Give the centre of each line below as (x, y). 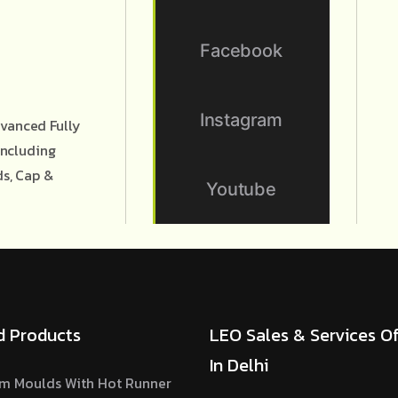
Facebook (241, 51)
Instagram (241, 120)
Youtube (241, 189)
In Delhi (239, 365)
